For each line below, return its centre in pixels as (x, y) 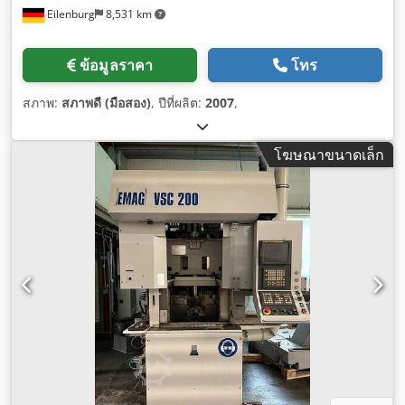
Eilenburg (70, 14)
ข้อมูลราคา (117, 65)
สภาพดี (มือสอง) (106, 102)
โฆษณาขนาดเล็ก (329, 154)
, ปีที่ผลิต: (178, 102)
